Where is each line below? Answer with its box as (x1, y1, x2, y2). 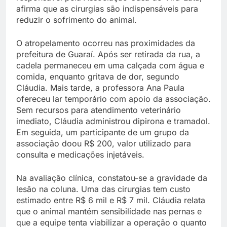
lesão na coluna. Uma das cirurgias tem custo (16, 183, 191, 194)
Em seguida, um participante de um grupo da (16, 127, 189, 137)
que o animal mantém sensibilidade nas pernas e (16, 206, 202, 216)
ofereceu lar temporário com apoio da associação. (16, 93, 211, 104)
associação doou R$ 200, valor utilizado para (16, 138, 191, 148)
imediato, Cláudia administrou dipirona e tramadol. (16, 116, 210, 126)
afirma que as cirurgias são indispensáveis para (16, 3, 198, 14)
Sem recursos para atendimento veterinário (16, 104, 181, 115)
